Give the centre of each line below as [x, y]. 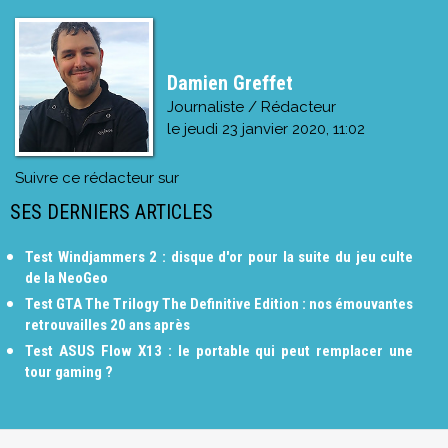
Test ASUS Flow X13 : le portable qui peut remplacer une [219, 350]
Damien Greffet [229, 82]
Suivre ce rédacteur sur [97, 177]
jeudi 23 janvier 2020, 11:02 [274, 128]
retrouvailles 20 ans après [107, 324]
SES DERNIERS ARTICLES [111, 211]
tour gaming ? [69, 371]
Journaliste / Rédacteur [251, 106]
